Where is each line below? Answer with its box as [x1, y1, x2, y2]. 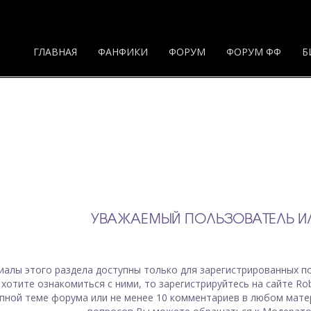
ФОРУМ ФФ [226, 45, 281, 58]
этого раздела [25, 263, 93, 276]
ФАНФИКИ [98, 45, 148, 58]
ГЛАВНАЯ [33, 45, 77, 58]
